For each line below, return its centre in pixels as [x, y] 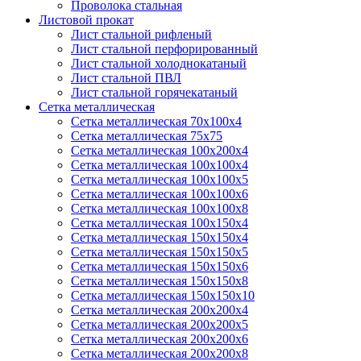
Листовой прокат [86, 20]
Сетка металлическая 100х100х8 [160, 208]
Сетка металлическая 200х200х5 [160, 324]
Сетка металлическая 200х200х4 [160, 310]
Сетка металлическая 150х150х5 [160, 252]
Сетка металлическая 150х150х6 [160, 266]
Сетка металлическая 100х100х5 [160, 179]
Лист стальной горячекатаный [154, 92]
